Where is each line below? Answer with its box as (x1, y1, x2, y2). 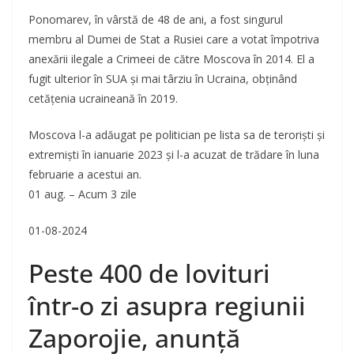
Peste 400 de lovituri (28, 256, 270, 291)
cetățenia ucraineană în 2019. (28, 91, 178, 107)
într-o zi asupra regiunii (28, 288, 306, 323)
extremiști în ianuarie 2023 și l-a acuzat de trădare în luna (28, 147, 319, 163)
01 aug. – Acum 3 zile (28, 186, 137, 202)
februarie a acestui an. (28, 167, 141, 183)
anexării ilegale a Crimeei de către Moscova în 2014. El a (28, 51, 314, 67)
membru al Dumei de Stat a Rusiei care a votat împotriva (28, 32, 319, 47)
